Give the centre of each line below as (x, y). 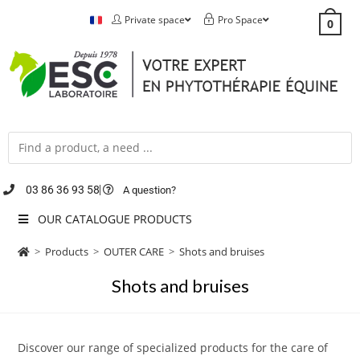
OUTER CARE (134, 251)
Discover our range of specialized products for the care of (173, 347)
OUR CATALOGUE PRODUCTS (115, 219)
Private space (154, 20)
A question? (149, 190)
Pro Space (240, 20)
